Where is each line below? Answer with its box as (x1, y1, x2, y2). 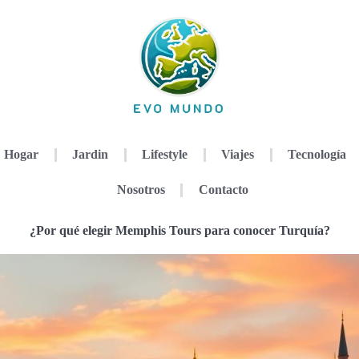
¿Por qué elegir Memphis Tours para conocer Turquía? (29, 224, 330, 237)
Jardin (72, 147, 109, 161)
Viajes (221, 147, 255, 161)
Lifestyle (142, 147, 188, 161)
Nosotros (116, 183, 165, 196)
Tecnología (288, 147, 347, 161)
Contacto (198, 183, 248, 196)
